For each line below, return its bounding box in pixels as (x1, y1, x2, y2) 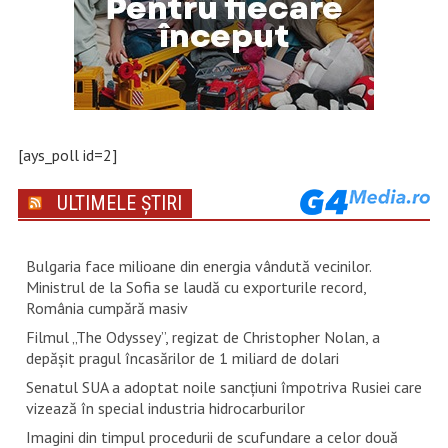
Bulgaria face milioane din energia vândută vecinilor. (25, 255, 371, 276)
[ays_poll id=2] (17, 144, 117, 165)
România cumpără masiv (25, 297, 188, 318)
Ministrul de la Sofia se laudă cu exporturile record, (25, 276, 366, 297)
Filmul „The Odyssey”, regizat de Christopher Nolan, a (25, 326, 380, 347)
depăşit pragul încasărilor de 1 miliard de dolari (25, 347, 339, 368)
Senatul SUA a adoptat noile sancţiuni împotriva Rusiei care (25, 376, 422, 397)
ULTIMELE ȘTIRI (56, 190, 182, 215)
